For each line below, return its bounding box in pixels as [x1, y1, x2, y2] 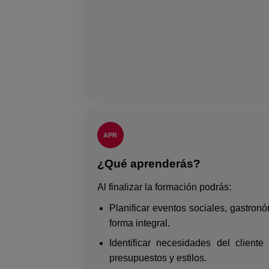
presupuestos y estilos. [109, 252, 207, 263]
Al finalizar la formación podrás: [97, 181, 231, 192]
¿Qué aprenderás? [97, 157, 201, 170]
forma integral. [109, 217, 170, 228]
